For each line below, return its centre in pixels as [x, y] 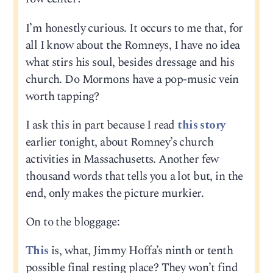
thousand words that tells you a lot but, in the [134, 176]
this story [201, 125]
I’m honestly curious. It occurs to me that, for [134, 28]
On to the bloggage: [72, 222]
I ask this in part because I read [101, 125]
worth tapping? [62, 96]
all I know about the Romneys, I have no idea [133, 45]
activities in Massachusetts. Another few [122, 159]
